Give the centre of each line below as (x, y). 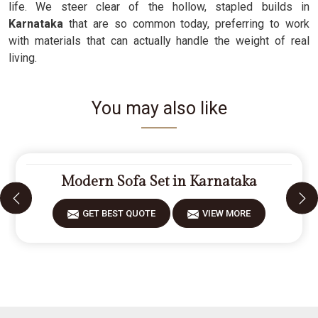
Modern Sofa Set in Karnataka (159, 182)
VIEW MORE (226, 213)
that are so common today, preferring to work (189, 24)
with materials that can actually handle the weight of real (159, 41)
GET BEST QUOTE (119, 213)
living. (23, 58)
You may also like (159, 108)
